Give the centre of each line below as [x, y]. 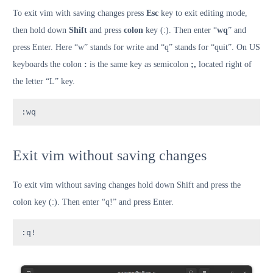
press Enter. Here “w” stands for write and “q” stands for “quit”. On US [136, 48]
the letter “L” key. [44, 82]
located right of [225, 65]
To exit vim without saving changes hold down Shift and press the [127, 185]
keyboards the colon [48, 65]
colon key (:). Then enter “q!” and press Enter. [93, 202]
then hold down [41, 30]
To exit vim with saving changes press [80, 13]
